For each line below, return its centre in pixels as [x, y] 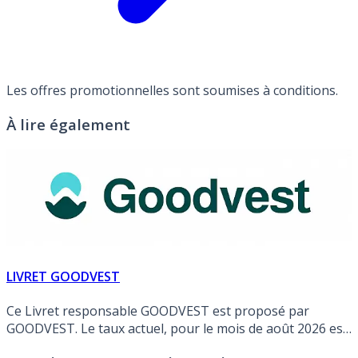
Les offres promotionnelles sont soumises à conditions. [172, 91]
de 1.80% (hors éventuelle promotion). [120, 346]
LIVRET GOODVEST [63, 276]
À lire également [68, 124]
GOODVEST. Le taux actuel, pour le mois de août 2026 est [177, 328]
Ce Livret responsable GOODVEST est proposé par [158, 310]
